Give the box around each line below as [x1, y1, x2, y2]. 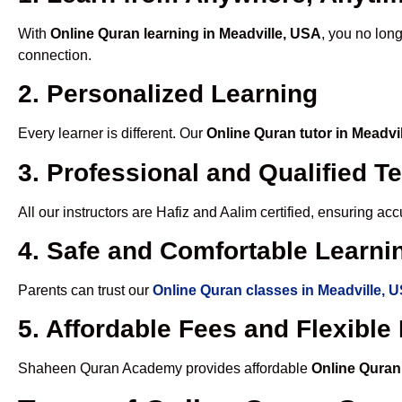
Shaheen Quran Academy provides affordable [18, 361, 311, 377]
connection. [18, 47, 92, 63]
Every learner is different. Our [18, 126, 206, 142]
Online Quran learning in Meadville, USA [50, 25, 321, 41]
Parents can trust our [18, 283, 153, 299]
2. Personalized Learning [18, 80, 318, 109]
